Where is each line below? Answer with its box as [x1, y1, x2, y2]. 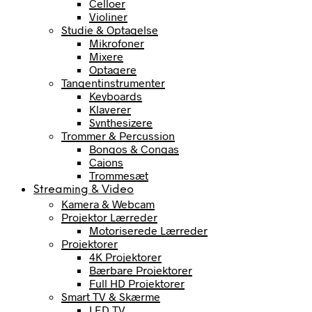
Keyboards [89, 89, 142, 102]
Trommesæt [89, 169, 148, 182]
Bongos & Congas [89, 142, 179, 155]
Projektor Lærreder [61, 210, 157, 224]
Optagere [89, 63, 136, 76]
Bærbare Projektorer [89, 263, 192, 276]
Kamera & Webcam [61, 197, 155, 210]
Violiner [89, 10, 127, 23]
